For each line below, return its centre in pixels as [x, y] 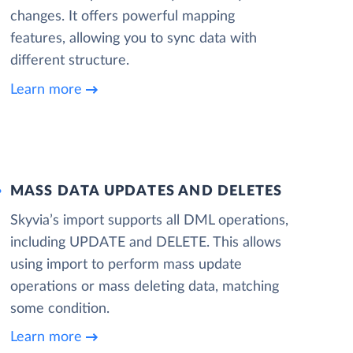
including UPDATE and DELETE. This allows [145, 242]
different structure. [69, 61]
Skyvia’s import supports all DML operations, [149, 220]
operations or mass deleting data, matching [144, 286]
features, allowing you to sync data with [133, 39]
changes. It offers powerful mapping [122, 17]
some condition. [59, 308]
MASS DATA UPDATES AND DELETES [146, 191]
